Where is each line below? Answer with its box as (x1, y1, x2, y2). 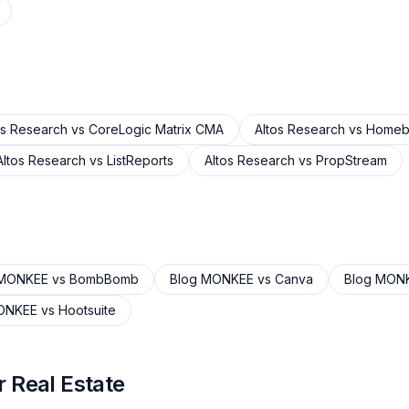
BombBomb (69, 271, 139, 287)
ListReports (107, 152, 173, 168)
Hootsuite (58, 302, 116, 318)
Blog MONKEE (170, 271, 254, 287)
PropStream (316, 152, 387, 168)
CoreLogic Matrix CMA (89, 121, 224, 137)
